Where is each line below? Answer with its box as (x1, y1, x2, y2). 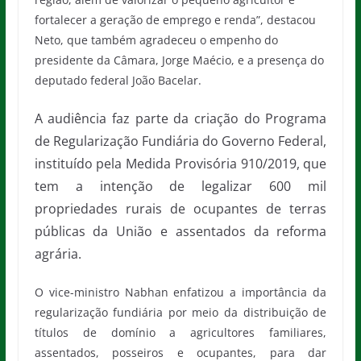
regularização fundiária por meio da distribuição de (34, 305, 327, 320)
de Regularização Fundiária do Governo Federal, (34, 132, 327, 150)
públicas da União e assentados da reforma (34, 222, 327, 240)
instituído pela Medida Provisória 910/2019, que (34, 155, 327, 172)
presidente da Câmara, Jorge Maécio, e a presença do (34, 52, 324, 68)
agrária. (34, 245, 81, 263)
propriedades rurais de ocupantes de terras (34, 200, 327, 218)
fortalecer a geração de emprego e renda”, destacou (34, 12, 316, 27)
